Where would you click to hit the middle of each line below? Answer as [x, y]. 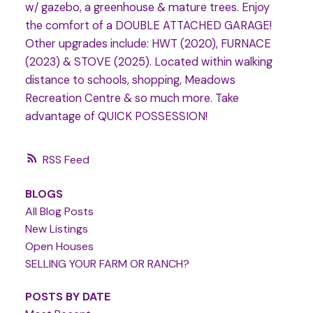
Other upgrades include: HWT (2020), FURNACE [148, 44]
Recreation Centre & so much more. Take [132, 99]
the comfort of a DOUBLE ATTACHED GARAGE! [148, 26]
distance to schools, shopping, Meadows [130, 80]
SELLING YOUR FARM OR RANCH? [107, 263]
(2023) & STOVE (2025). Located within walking [148, 62]
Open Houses [59, 246]
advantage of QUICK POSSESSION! [116, 117]
